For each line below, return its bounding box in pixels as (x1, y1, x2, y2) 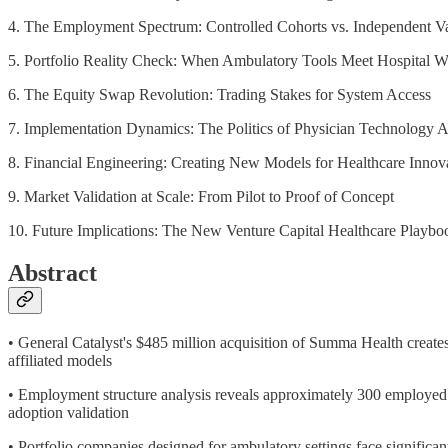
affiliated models (8, 352, 112, 370)
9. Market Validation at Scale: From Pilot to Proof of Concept (8, 188, 394, 206)
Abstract (8, 260, 97, 287)
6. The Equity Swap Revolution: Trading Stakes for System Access (8, 86, 431, 104)
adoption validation (8, 404, 129, 422)
